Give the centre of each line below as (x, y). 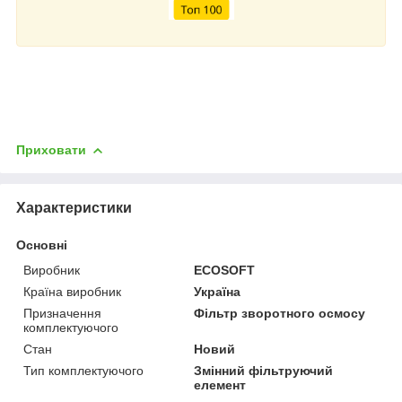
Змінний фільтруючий (264, 370)
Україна (218, 291)
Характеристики (74, 207)
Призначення (62, 313)
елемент (220, 385)
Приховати (51, 149)
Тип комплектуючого (83, 370)
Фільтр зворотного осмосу (280, 313)
